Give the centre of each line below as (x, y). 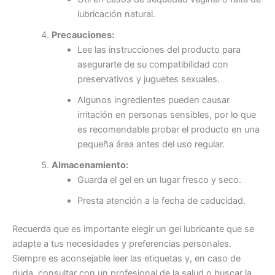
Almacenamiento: (90, 165)
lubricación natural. (116, 14)
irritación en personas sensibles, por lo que (166, 114)
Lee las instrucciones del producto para (159, 49)
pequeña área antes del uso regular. (151, 144)
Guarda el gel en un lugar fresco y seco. (159, 180)
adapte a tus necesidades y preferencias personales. (122, 243)
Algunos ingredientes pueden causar (153, 100)
